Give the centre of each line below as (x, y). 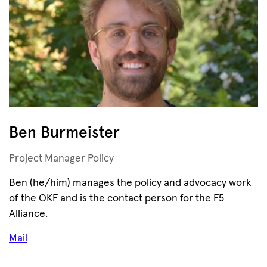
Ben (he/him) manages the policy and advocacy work (130, 183)
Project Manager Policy (61, 159)
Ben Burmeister (64, 133)
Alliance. (28, 214)
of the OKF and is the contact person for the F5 (117, 198)
